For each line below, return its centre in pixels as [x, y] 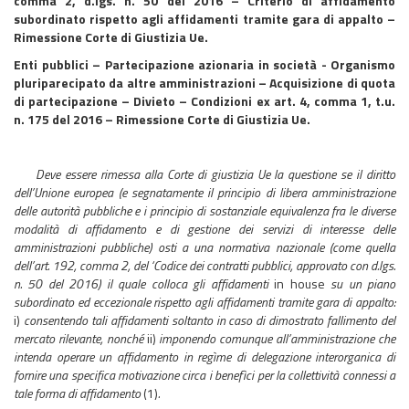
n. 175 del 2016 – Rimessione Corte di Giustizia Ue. [162, 119]
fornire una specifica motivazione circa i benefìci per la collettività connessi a [204, 375]
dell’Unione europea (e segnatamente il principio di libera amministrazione [204, 192]
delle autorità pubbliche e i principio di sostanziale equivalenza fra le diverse [204, 210]
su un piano [360, 283]
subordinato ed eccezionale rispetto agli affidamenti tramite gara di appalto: [204, 302]
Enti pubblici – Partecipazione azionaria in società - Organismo [204, 64]
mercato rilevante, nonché [80, 338]
